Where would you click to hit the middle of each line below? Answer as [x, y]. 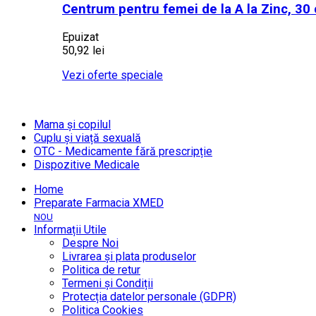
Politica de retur [101, 269]
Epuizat [80, 37]
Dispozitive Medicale [87, 164]
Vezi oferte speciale [113, 75]
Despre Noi [90, 243]
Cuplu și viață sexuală [87, 138]
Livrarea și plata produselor [129, 256]
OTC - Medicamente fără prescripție [123, 151]
